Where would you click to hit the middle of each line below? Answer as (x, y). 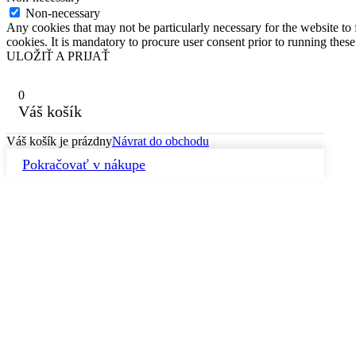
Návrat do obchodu (161, 141)
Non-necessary (63, 13)
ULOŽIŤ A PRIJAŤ (58, 56)
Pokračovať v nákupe (84, 164)
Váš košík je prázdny (59, 141)
